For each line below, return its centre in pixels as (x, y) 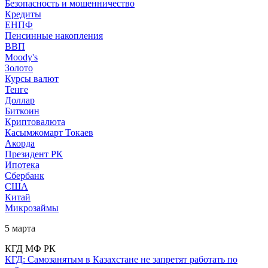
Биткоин (22, 111)
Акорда (20, 143)
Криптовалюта (35, 121)
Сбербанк (25, 175)
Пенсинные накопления (54, 35)
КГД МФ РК (30, 248)
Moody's (21, 57)
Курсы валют (32, 78)
